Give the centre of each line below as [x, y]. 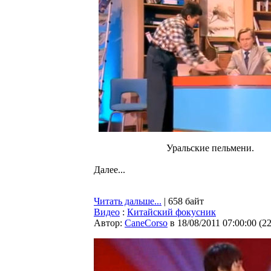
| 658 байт [183, 201]
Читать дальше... [128, 201]
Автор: [109, 223]
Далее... [109, 170]
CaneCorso [146, 223]
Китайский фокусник [171, 212]
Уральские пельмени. [210, 148]
